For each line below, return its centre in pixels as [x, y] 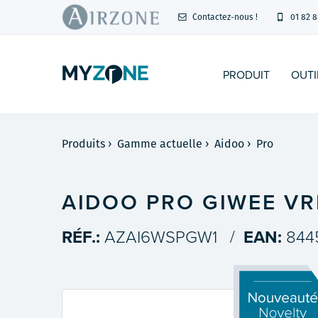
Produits [84, 144]
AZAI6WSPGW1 [161, 237]
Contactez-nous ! [224, 17]
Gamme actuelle [160, 144]
